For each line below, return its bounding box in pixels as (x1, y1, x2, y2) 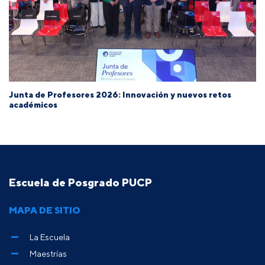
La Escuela (30, 231, 70, 242)
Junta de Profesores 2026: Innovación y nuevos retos (9, 89, 231, 100)
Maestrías (30, 248, 67, 258)
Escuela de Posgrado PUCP (9, 175, 152, 189)
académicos (9, 99, 57, 110)
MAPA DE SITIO (9, 203, 80, 216)
